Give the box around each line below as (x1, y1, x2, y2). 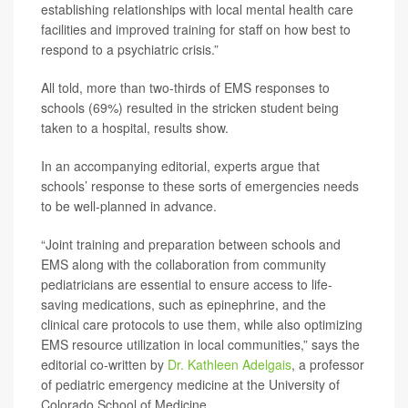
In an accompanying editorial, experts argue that (41, 157, 320, 176)
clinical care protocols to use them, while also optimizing (41, 315, 362, 334)
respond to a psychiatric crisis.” (41, 40, 219, 59)
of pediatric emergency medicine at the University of (41, 375, 340, 394)
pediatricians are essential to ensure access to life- (41, 275, 332, 294)
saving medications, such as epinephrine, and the (41, 295, 326, 314)
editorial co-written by (41, 355, 168, 374)
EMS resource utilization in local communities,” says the (41, 335, 360, 354)
